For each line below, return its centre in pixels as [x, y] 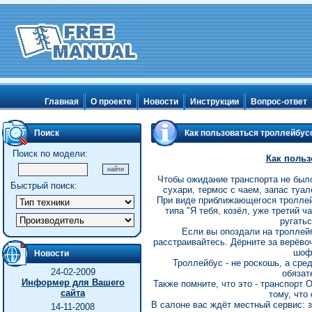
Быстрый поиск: [44, 186]
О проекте [111, 102]
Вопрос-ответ [279, 102]
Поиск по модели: [50, 154]
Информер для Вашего [73, 282]
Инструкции [214, 102]
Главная [62, 102]
